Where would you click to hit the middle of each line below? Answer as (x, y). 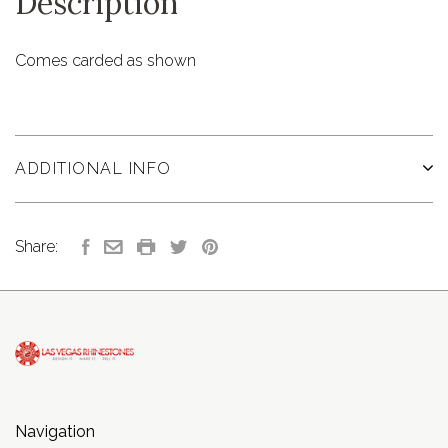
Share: (36, 247)
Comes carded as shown (105, 61)
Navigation (55, 431)
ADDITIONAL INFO (93, 169)
